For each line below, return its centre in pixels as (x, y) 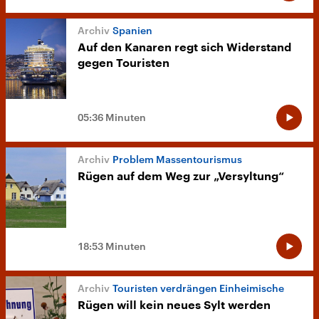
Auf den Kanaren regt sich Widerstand (184, 48)
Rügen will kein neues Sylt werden (174, 306)
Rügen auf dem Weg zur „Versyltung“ (181, 177)
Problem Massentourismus (177, 159)
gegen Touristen (124, 64)
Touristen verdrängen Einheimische (198, 288)
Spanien (132, 31)
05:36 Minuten (112, 117)
